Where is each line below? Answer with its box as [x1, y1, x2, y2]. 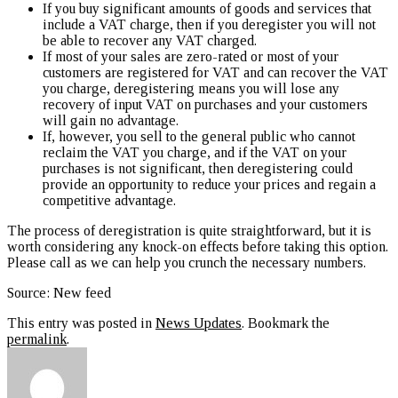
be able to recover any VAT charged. [43, 32, 257, 48]
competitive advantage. [43, 192, 176, 208]
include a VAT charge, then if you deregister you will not [43, 16, 376, 32]
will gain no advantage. [43, 112, 179, 128]
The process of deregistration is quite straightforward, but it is [7, 222, 371, 238]
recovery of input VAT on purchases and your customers [43, 96, 368, 112]
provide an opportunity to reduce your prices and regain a [43, 176, 376, 192]
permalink [7, 330, 67, 346]
